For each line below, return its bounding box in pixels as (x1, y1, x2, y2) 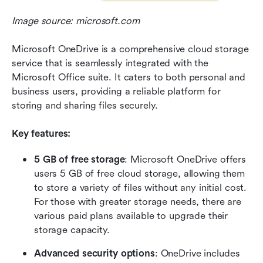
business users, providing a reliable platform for (12, 85, 221, 97)
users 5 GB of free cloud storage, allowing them (34, 167, 245, 179)
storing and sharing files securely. (12, 99, 158, 111)
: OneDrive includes (154, 247, 240, 259)
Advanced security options (34, 247, 155, 259)
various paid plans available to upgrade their (34, 210, 228, 221)
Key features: (12, 127, 71, 139)
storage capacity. (34, 224, 110, 235)
